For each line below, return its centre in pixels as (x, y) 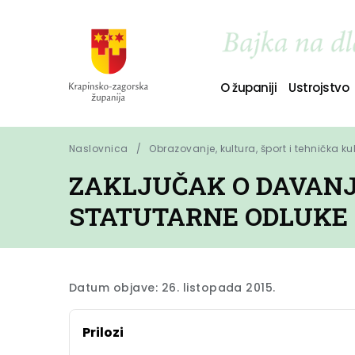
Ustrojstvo (319, 87)
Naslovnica (99, 149)
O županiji (248, 87)
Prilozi (103, 332)
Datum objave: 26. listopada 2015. (172, 288)
